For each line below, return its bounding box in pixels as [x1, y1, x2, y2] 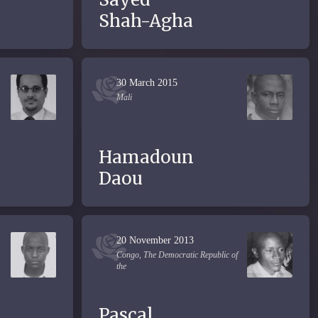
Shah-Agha [99, 10, 193, 32]
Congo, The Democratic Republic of [116, 250, 238, 260]
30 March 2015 [116, 77, 177, 88]
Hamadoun [99, 146, 194, 168]
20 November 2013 [116, 235, 194, 246]
